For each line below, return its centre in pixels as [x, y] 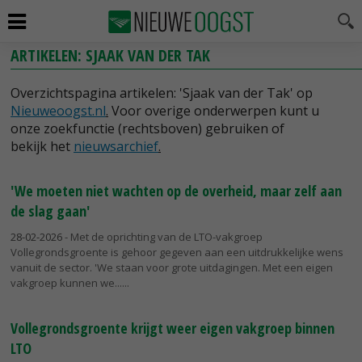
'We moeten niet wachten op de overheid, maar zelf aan [176, 191]
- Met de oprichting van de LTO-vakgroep [162, 237]
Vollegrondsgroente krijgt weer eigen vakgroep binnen [173, 328]
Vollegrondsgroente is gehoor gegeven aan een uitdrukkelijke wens [177, 252]
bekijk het [42, 146]
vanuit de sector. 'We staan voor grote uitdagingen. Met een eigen [172, 267]
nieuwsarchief [116, 146]
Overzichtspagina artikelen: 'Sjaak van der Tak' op [162, 93]
